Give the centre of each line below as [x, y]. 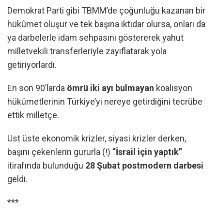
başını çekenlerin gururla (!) [60, 152]
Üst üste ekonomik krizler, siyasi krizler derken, [97, 138]
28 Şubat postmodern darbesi [144, 165]
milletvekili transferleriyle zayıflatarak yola [87, 51]
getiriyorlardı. [32, 65]
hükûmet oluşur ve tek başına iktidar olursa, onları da [106, 24]
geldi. [17, 179]
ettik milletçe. [33, 115]
